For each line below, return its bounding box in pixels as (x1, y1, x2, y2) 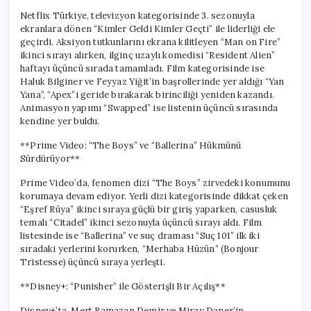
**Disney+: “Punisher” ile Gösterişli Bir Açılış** (20, 280, 226, 292)
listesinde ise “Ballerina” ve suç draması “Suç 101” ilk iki (20, 229, 260, 242)
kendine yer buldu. (20, 115, 100, 127)
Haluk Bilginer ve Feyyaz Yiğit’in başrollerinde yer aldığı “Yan (20, 75, 285, 87)
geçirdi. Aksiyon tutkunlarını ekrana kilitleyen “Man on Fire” (20, 35, 281, 48)
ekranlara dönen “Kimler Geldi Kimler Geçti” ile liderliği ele (20, 22, 276, 35)
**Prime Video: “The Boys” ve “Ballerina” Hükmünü (20, 139, 242, 151)
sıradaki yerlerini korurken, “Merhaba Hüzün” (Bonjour (20, 242, 259, 255)
